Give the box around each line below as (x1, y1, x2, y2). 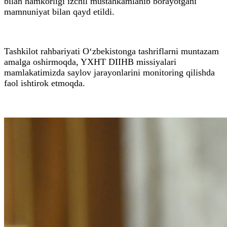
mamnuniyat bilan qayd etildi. (4, 6, 117, 17)
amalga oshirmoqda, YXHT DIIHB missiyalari (4, 56, 176, 67)
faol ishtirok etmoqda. (4, 78, 85, 88)
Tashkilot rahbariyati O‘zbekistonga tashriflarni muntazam (4, 46, 219, 56)
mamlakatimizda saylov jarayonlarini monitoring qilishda (4, 67, 215, 78)
